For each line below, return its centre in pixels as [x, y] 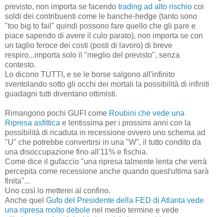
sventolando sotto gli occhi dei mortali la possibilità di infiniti [107, 84]
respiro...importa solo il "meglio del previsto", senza [92, 55]
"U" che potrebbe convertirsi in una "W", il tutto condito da [103, 142]
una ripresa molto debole [47, 210]
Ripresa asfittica [32, 123]
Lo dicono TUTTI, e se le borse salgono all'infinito [90, 74]
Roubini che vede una [147, 113]
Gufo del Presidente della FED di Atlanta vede [125, 200]
